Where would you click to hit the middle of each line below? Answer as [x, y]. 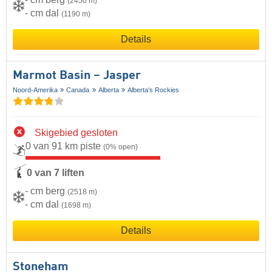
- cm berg [46, 191]
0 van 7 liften [56, 173]
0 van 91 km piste [64, 146]
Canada [78, 90]
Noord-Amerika [35, 90]
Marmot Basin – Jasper [77, 76]
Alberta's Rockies [154, 90]
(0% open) [121, 147]
